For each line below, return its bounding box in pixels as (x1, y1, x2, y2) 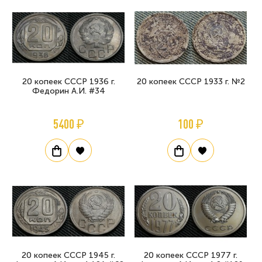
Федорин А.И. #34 (32, 85, 105, 96)
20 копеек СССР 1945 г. (22, 250, 115, 261)
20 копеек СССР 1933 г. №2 (136, 76, 245, 87)
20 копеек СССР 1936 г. (22, 76, 115, 87)
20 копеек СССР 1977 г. (144, 250, 237, 261)
